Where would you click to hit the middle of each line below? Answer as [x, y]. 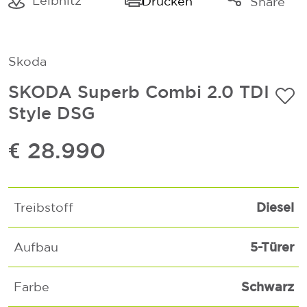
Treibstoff [43, 207]
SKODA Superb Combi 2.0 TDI [139, 91]
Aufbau [36, 247]
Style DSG [52, 113]
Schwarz [267, 286]
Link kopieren [252, 27]
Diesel [275, 207]
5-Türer [272, 247]
